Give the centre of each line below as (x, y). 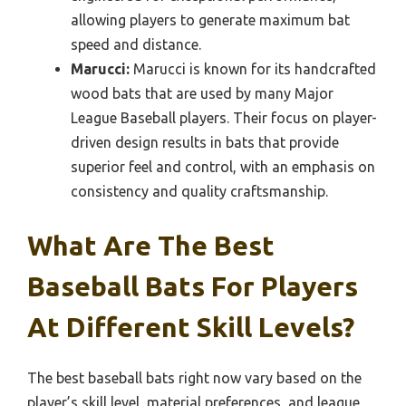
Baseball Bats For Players (193, 287)
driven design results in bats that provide (205, 143)
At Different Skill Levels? (191, 328)
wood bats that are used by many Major (202, 94)
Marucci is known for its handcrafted (253, 69)
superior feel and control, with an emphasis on (223, 167)
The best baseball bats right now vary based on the (194, 378)
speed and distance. (136, 45)
